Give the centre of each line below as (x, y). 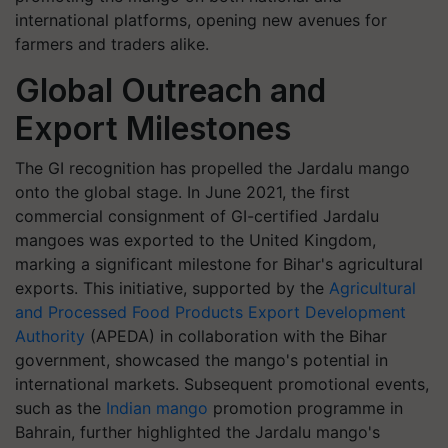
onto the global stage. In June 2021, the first (182, 192)
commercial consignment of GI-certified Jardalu (197, 216)
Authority (50, 336)
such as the (60, 408)
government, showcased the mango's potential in (201, 360)
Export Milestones (153, 128)
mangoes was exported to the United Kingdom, (195, 240)
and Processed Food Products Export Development (210, 312)
